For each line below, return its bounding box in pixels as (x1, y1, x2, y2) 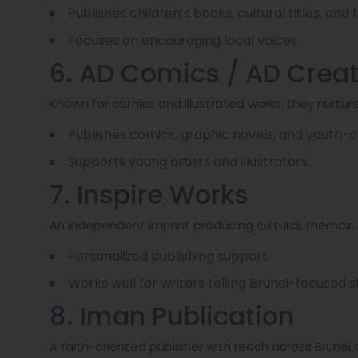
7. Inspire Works (50, 177, 249, 213)
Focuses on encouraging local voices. (68, 31, 300, 50)
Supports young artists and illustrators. (68, 153, 310, 172)
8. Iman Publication (50, 298, 294, 335)
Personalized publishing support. (68, 247, 270, 266)
